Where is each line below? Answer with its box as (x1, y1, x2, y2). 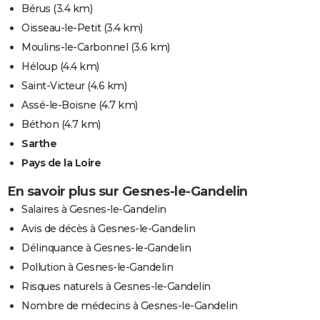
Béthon (21, 118, 59, 131)
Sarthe (21, 137, 56, 151)
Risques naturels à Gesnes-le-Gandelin (21, 280, 211, 294)
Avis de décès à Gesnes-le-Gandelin (21, 222, 195, 236)
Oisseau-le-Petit (21, 21, 101, 35)
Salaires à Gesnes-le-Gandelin (21, 203, 166, 216)
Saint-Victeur (21, 79, 85, 93)
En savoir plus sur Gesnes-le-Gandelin (7, 184, 248, 200)
